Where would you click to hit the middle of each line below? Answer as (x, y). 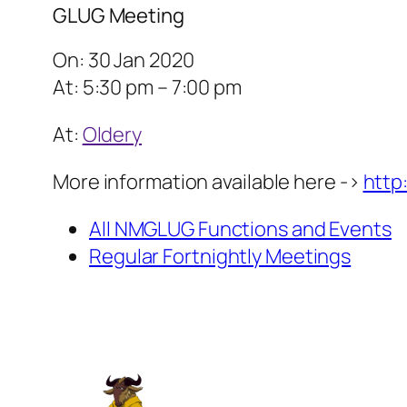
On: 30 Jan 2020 (124, 60)
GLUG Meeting (119, 16)
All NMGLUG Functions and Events (240, 229)
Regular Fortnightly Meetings (220, 257)
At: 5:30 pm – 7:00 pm (147, 88)
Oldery (112, 135)
